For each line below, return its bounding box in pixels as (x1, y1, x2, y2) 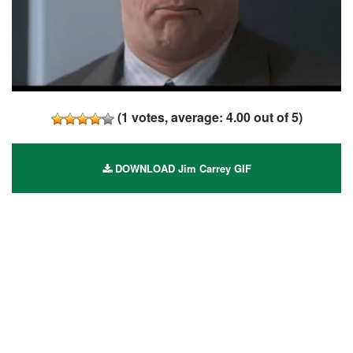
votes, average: (128, 107, 226, 126)
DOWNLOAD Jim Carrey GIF (111, 160, 251, 176)
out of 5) (250, 107, 303, 126)
